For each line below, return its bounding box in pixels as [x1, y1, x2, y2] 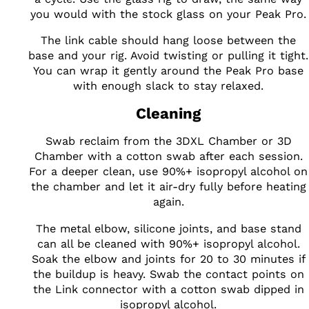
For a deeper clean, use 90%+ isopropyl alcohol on [29, 165, 308, 179]
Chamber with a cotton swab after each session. [34, 150, 303, 163]
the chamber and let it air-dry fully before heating [30, 180, 306, 194]
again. [152, 195, 184, 209]
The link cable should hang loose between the [41, 34, 296, 48]
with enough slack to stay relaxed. [73, 79, 263, 93]
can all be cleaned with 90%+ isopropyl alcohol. [37, 237, 300, 250]
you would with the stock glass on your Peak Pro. [30, 7, 306, 21]
